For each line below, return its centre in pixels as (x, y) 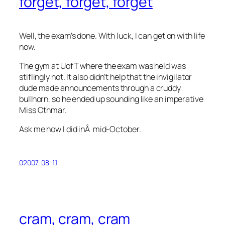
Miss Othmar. (43, 110)
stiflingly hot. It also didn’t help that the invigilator (106, 77)
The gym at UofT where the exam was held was (102, 66)
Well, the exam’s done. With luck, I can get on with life (112, 35)
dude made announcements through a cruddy (100, 88)
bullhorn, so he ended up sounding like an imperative (111, 99)
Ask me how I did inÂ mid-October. (80, 129)
